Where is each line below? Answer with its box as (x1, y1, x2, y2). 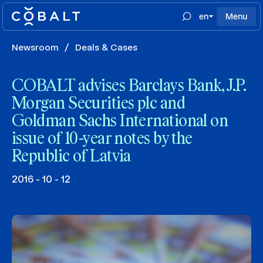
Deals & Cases (75, 42, 137, 53)
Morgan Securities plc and (12, 96, 186, 112)
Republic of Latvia (12, 149, 131, 165)
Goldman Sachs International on (12, 113, 228, 130)
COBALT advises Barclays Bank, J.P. (12, 78, 245, 95)
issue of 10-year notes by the (12, 131, 193, 147)
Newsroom (12, 42, 59, 53)
